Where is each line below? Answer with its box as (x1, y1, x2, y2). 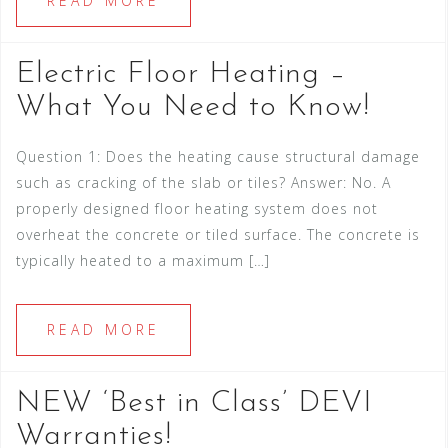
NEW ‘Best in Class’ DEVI (16, 388, 373, 420)
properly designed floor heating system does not (16, 199, 378, 219)
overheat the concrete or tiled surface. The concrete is (16, 225, 420, 245)
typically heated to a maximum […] (16, 251, 270, 271)
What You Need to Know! (16, 92, 370, 124)
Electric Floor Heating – (16, 59, 346, 91)
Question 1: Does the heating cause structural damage (16, 147, 420, 167)
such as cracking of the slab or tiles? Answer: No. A (16, 173, 391, 193)
